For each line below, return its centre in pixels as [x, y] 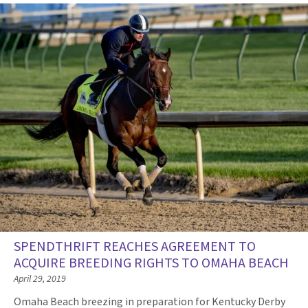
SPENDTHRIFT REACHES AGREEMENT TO [135, 247]
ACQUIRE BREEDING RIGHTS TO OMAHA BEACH [151, 264]
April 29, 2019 [40, 279]
